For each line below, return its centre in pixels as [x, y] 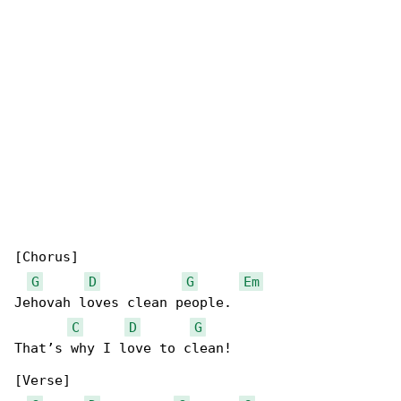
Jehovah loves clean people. [123, 303]
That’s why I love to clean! [123, 349]
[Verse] [43, 381]
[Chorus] [47, 257]
